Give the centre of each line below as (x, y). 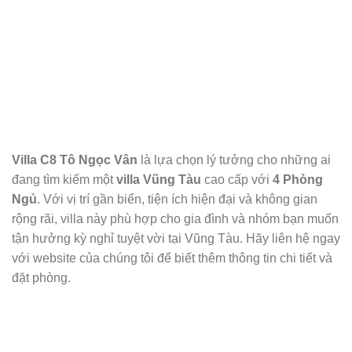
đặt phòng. (41, 277)
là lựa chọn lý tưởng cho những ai (234, 159)
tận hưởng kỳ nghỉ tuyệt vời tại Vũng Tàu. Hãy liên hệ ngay (176, 238)
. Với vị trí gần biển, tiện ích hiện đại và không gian (177, 199)
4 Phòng (298, 179)
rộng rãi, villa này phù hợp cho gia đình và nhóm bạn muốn (175, 218)
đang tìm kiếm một (64, 179)
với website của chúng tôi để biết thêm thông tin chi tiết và (172, 258)
